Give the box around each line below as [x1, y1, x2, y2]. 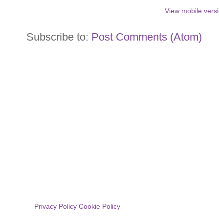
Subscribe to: [26, 31, 91, 44]
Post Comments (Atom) [91, 31, 202, 44]
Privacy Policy [34, 202, 77, 211]
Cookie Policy [79, 202, 120, 211]
